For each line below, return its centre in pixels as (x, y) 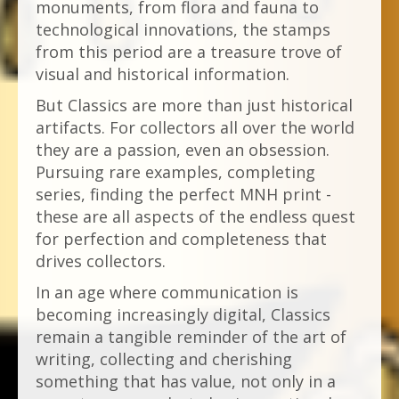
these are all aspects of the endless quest (195, 216)
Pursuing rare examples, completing (175, 172)
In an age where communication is (167, 292)
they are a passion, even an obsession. (183, 150)
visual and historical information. (163, 74)
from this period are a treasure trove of (189, 52)
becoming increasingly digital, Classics (183, 314)
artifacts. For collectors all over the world (195, 127)
